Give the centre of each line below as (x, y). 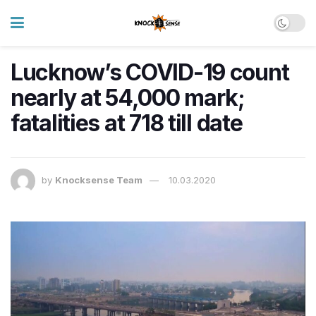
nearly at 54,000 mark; (128, 98)
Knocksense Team (99, 180)
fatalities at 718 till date (127, 123)
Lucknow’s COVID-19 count (150, 72)
